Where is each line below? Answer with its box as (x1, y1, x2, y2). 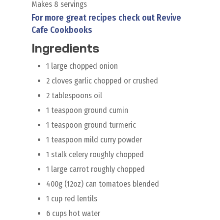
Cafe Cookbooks (31, 25, 92, 35)
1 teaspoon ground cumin (46, 106, 128, 115)
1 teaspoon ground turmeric (46, 120, 136, 130)
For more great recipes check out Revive (31, 13, 181, 23)
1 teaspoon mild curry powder (46, 135, 142, 144)
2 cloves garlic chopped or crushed (46, 76, 158, 85)
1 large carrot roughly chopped (46, 165, 145, 174)
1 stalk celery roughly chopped (46, 150, 144, 159)
